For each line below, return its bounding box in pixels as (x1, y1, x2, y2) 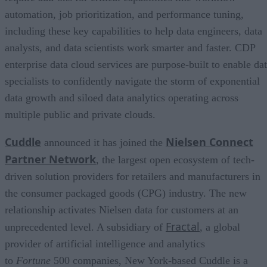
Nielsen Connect (166, 134, 253, 149)
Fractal (166, 219, 200, 234)
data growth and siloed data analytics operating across (5, 91, 238, 104)
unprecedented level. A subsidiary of (5, 221, 166, 233)
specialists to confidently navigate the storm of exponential (5, 74, 260, 87)
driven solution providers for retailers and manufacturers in (5, 170, 260, 182)
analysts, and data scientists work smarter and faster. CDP (5, 41, 255, 54)
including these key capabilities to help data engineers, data (5, 24, 262, 37)
